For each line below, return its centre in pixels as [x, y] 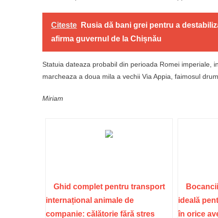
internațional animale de [90, 200]
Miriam [53, 98]
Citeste [64, 25]
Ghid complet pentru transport [109, 186]
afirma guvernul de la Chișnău [106, 38]
